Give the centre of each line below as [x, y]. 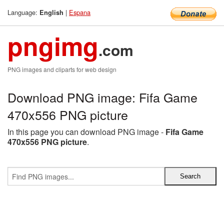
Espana [80, 12]
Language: [23, 12]
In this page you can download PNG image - [86, 132]
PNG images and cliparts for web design [62, 69]
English [51, 12]
